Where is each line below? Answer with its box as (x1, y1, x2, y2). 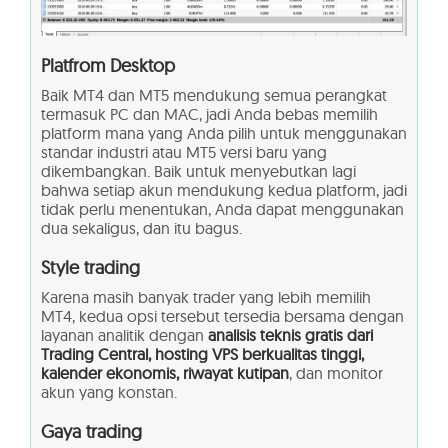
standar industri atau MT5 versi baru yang (41, 141, 327, 162)
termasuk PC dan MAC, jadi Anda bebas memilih (41, 103, 378, 124)
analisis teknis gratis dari (208, 324, 373, 345)
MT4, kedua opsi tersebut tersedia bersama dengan (41, 305, 404, 326)
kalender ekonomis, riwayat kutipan (41, 362, 289, 383)
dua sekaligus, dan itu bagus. (41, 217, 242, 238)
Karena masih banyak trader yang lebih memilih (41, 286, 371, 307)
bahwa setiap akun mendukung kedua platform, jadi (41, 179, 407, 200)
